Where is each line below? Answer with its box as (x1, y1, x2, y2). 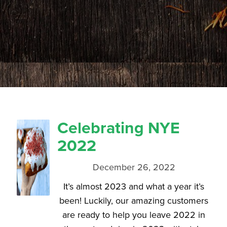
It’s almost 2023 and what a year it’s (63, 181, 204, 192)
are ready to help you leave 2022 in (62, 209, 205, 220)
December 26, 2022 (92, 162, 175, 173)
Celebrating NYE (57, 119, 180, 138)
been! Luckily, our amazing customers (59, 195, 208, 206)
